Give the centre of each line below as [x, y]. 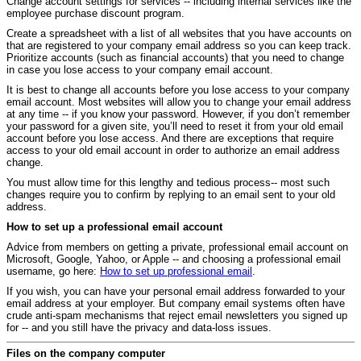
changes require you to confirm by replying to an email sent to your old [171, 194]
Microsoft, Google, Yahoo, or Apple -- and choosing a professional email [174, 259]
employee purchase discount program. [95, 13]
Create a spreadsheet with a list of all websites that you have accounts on [179, 33]
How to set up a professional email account [114, 226]
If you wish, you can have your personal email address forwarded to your [176, 291]
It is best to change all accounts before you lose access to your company [178, 89]
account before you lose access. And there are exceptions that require [170, 138]
